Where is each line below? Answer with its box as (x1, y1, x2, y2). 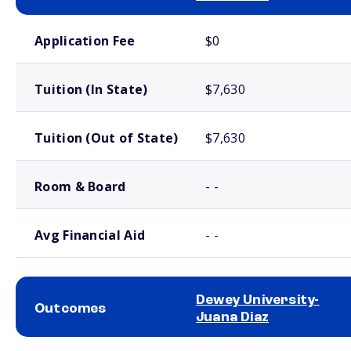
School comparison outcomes (16, 339, 125, 347)
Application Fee (34, 32, 136, 49)
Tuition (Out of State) (34, 129, 179, 147)
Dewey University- (196, 293, 320, 307)
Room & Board (34, 178, 126, 195)
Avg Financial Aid (34, 226, 146, 244)
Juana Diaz (196, 310, 269, 324)
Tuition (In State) (34, 81, 148, 98)
